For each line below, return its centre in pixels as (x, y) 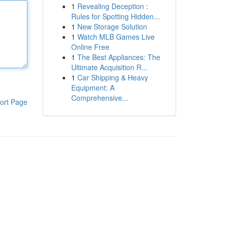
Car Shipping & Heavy (112, 77)
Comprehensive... (99, 98)
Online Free (90, 47)
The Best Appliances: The (119, 57)
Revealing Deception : (112, 6)
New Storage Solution (112, 26)
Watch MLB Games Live (116, 37)
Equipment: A (93, 88)
